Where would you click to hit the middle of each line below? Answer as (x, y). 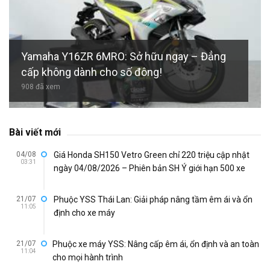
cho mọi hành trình (88, 258)
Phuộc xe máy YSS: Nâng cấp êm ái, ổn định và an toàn (156, 244)
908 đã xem (41, 87)
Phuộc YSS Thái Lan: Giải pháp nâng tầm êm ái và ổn (153, 200)
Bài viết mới (35, 133)
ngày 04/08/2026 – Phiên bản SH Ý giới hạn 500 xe (149, 168)
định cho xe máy (84, 213)
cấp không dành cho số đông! (92, 72)
